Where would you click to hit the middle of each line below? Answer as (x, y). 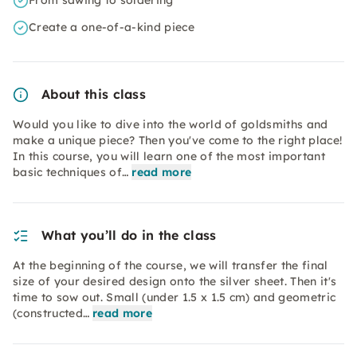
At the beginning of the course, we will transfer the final (171, 265)
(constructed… (51, 313)
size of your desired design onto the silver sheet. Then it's (175, 281)
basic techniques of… (71, 172)
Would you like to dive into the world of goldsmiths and (171, 124)
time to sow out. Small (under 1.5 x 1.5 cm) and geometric (175, 297)
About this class (94, 94)
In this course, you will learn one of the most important (169, 156)
